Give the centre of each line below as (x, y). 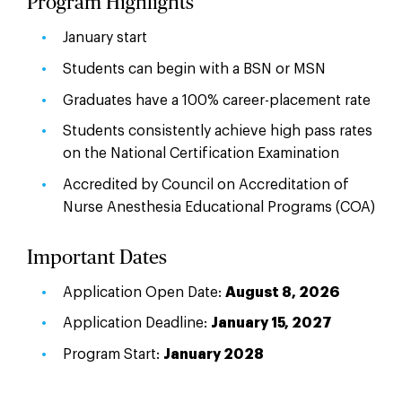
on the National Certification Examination (201, 154)
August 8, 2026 (282, 292)
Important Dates (96, 257)
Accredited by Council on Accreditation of (205, 184)
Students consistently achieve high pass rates (217, 131)
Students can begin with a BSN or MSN (194, 70)
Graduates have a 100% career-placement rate (216, 100)
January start (105, 38)
